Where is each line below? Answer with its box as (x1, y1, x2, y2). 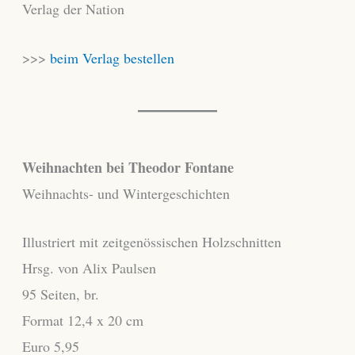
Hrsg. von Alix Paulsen (21, 258, 156, 278)
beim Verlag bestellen (49, 48, 174, 67)
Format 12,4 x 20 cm (21, 311, 143, 330)
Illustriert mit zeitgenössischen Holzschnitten (21, 232, 281, 252)
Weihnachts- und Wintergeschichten (21, 183, 230, 203)
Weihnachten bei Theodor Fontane (21, 156, 234, 177)
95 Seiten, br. (21, 284, 99, 304)
